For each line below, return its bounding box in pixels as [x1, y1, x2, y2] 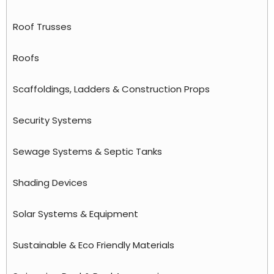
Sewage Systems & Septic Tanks [13, 144, 162, 158]
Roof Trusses [13, 20, 72, 33]
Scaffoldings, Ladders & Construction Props [13, 82, 210, 95]
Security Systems [13, 113, 92, 127]
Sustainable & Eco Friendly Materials [13, 238, 174, 251]
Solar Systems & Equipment [13, 207, 138, 220]
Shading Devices [13, 176, 87, 189]
